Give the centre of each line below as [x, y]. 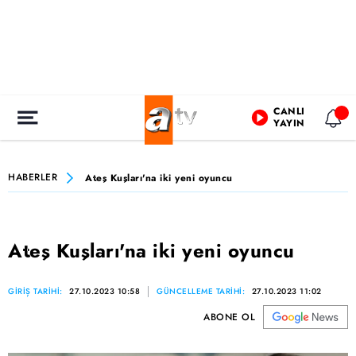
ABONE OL [229, 317]
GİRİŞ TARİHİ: [37, 291]
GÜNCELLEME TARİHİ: [202, 291]
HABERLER [33, 177]
